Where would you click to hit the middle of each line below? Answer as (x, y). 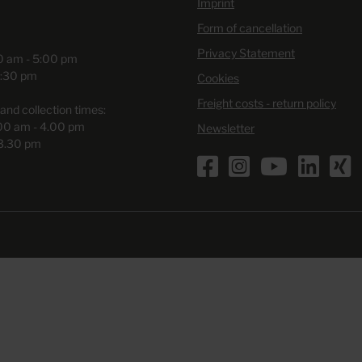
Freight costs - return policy (267, 103)
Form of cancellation (250, 28)
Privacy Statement (246, 53)
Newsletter (226, 128)
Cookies (218, 78)
